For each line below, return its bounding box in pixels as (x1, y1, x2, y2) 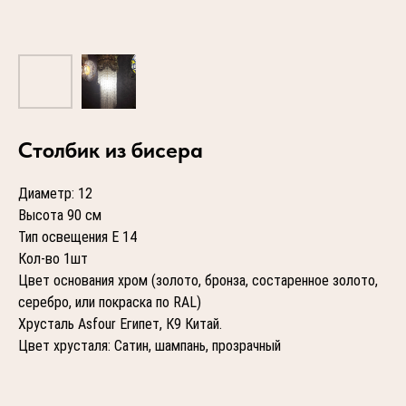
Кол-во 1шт (18, 250, 88, 267)
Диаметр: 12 (18, 185, 92, 202)
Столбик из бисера (18, 137, 203, 163)
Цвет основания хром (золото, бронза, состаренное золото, (18, 272, 378, 289)
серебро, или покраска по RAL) (18, 294, 201, 311)
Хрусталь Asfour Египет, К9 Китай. (18, 315, 222, 333)
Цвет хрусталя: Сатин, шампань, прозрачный (18, 337, 281, 354)
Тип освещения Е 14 (18, 228, 137, 246)
